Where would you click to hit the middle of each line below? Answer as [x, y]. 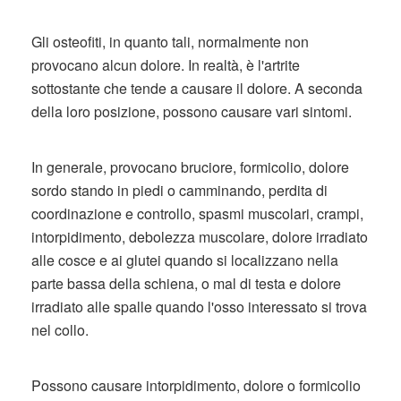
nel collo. [60, 330]
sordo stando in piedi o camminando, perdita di [179, 190]
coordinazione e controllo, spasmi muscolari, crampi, [197, 213]
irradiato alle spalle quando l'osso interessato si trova [199, 307]
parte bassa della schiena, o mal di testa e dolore [186, 283]
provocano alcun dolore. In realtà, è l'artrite [166, 65]
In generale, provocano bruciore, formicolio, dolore [190, 167]
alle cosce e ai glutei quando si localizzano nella [185, 260]
